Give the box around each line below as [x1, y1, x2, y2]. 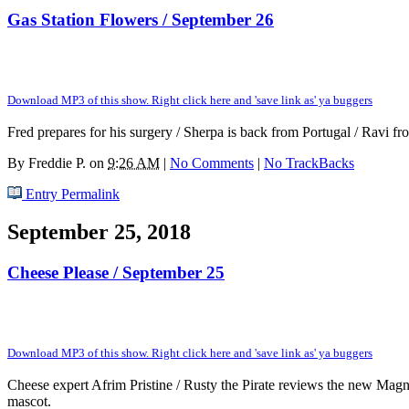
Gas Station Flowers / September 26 [7, 9, 274, 29]
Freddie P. [28, 154, 86, 171]
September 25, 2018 [7, 220, 191, 245]
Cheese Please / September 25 [7, 263, 225, 283]
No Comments [170, 154, 254, 171]
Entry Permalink [22, 185, 120, 202]
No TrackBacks [264, 154, 354, 171]
